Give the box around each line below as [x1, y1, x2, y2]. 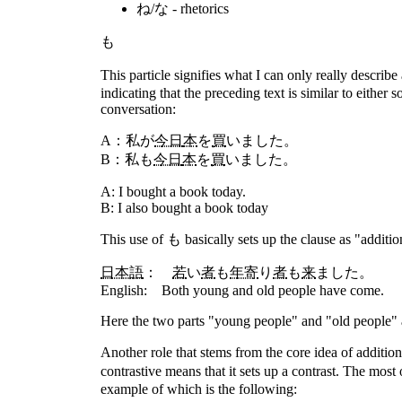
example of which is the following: [100, 381, 297, 397]
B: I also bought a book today [100, 200, 268, 215]
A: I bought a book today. [100, 184, 246, 199]
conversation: [100, 101, 176, 117]
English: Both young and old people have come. [100, 283, 384, 298]
